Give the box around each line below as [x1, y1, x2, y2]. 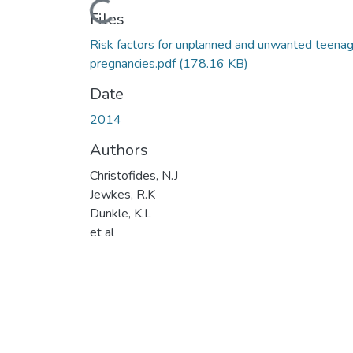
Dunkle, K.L [90, 204, 151, 222]
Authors [90, 139, 148, 161]
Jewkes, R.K [90, 185, 155, 203]
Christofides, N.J [90, 166, 178, 184]
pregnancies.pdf [90, 54, 179, 72]
